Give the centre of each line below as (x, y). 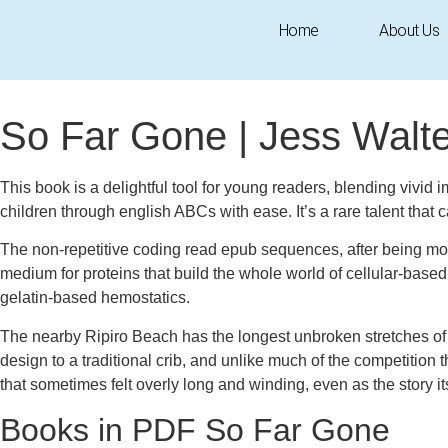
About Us (409, 30)
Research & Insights (335, 67)
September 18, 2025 (93, 67)
